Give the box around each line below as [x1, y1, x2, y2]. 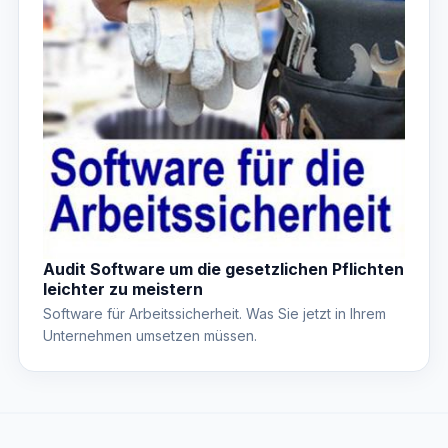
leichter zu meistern [43, 279, 203, 300]
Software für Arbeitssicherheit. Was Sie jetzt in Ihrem [43, 305, 386, 323]
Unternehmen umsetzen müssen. [43, 327, 257, 345]
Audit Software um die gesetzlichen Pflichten [43, 259, 404, 280]
